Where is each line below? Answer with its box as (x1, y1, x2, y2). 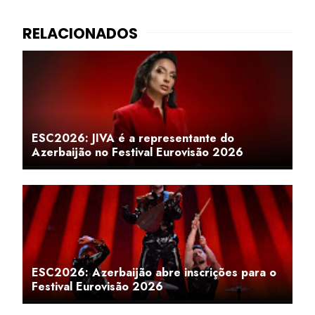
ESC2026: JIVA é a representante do (32, 130, 234, 146)
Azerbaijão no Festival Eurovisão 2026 (32, 144, 243, 160)
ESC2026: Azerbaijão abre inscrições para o (32, 264, 276, 281)
